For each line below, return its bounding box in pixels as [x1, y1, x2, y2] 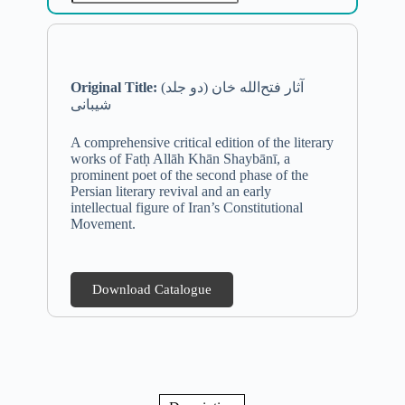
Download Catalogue [91, 282, 212, 297]
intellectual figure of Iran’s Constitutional [70, 200, 303, 216]
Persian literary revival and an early [70, 184, 271, 200]
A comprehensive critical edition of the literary [70, 135, 334, 151]
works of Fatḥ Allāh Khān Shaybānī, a [70, 151, 290, 167]
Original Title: [70, 80, 157, 96]
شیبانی [70, 97, 111, 113]
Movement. [70, 216, 136, 232]
